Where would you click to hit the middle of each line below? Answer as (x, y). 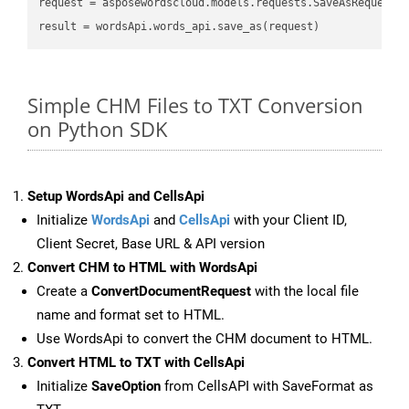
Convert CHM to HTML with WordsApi (142, 268)
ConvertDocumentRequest (171, 292)
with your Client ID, (288, 220)
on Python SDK (97, 129)
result (58, 26)
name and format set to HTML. (131, 315)
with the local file (305, 292)
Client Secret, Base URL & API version (151, 244)
